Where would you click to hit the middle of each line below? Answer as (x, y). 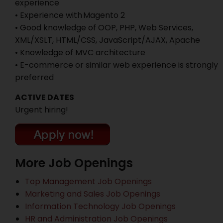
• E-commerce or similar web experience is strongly (116, 65)
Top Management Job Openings (88, 181)
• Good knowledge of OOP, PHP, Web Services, (104, 28)
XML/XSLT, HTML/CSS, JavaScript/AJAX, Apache (108, 40)
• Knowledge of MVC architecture (80, 53)
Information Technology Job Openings (100, 206)
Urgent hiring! (42, 110)
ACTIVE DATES (45, 97)
